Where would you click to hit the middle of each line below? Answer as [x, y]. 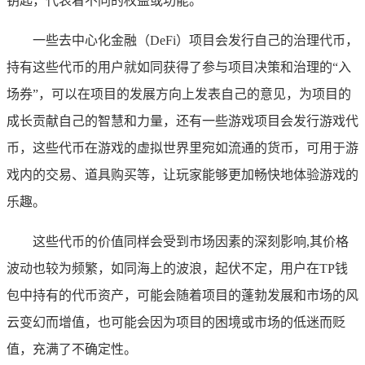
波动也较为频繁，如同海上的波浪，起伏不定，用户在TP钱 [177, 268]
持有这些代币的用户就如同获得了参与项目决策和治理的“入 [179, 67]
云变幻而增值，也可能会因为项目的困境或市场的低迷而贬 [176, 322]
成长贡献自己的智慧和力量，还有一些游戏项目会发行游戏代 [182, 121]
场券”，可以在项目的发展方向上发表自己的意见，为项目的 [179, 94]
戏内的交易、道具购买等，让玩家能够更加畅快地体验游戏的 [182, 174]
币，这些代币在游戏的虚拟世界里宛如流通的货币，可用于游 [182, 147]
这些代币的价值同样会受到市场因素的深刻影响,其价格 [191, 241]
